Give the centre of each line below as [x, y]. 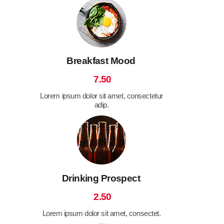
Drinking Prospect [101, 178]
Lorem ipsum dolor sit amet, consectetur [101, 95]
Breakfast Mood [101, 60]
